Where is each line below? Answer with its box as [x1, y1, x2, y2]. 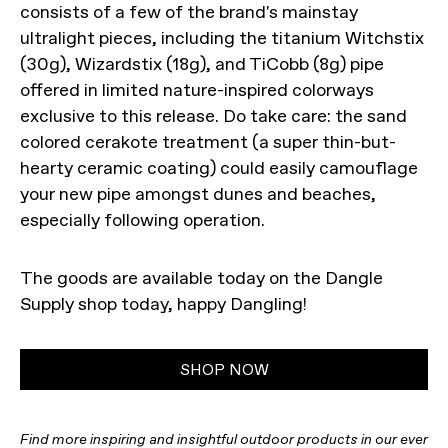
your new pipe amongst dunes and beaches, [20, 182, 376, 205]
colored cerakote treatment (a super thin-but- [20, 130, 396, 153]
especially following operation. [20, 208, 265, 231]
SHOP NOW [179, 359, 269, 379]
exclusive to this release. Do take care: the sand [20, 104, 407, 127]
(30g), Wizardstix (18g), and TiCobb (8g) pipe [20, 52, 384, 75]
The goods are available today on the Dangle [20, 266, 383, 289]
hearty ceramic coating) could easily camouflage [20, 156, 418, 179]
